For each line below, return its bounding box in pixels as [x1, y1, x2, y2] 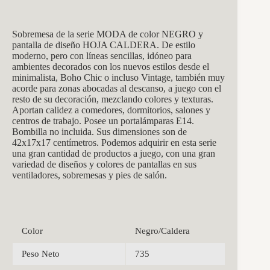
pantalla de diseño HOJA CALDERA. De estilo [12, 39, 195, 50]
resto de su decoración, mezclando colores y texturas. [12, 93, 213, 104]
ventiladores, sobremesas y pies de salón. [12, 169, 167, 180]
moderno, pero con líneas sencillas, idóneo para [12, 50, 192, 61]
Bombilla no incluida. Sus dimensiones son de [12, 126, 187, 137]
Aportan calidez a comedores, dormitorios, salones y [12, 104, 210, 115]
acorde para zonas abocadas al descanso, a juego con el [12, 83, 221, 93]
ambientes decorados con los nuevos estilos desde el [12, 61, 209, 72]
